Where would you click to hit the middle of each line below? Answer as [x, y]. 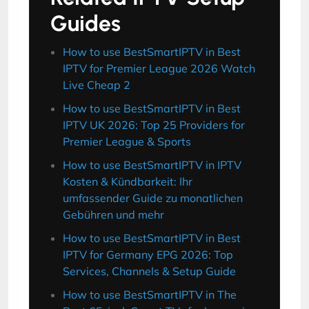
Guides [86, 23]
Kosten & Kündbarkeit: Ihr [128, 181]
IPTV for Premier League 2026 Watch [159, 68]
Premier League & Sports [127, 141]
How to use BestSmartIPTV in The [150, 294]
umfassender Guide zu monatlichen [153, 198]
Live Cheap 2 [97, 84]
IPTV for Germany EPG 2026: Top [148, 254]
